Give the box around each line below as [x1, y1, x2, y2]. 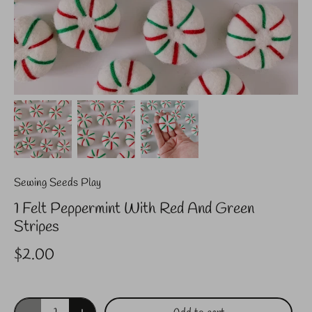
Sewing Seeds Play [14, 175, 101, 191]
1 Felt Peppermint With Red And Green [14, 198, 254, 220]
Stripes [14, 217, 59, 238]
